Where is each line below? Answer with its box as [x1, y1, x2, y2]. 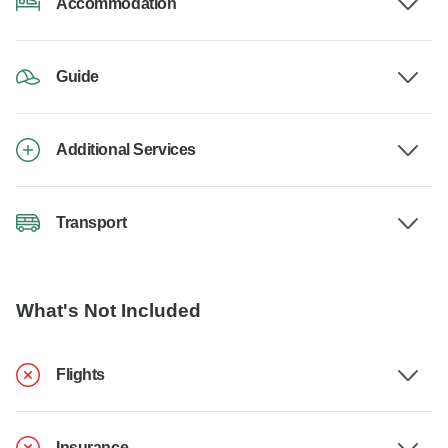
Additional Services [56, 141, 196, 159]
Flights [56, 366, 105, 384]
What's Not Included [16, 300, 201, 322]
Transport [56, 214, 127, 232]
